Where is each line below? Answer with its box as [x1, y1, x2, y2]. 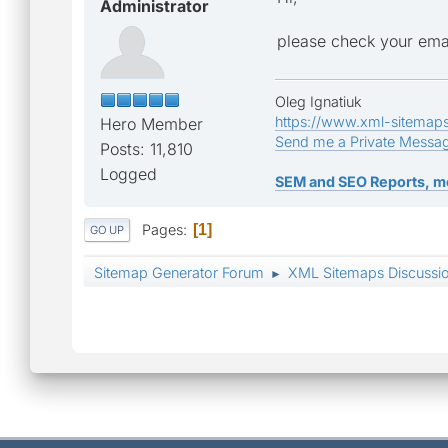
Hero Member [100, 113, 203, 134]
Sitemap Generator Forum [94, 264, 264, 282]
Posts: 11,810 [100, 138, 193, 159]
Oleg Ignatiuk [275, 92, 362, 110]
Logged [100, 163, 157, 184]
